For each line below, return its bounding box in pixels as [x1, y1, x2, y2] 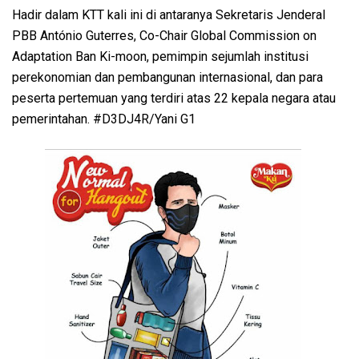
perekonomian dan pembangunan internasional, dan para [12, 69, 323, 85]
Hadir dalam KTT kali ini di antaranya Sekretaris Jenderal [12, 6, 325, 22]
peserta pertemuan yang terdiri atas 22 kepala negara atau [12, 90, 336, 106]
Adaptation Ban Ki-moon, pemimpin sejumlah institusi [12, 48, 309, 64]
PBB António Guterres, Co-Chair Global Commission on [12, 27, 317, 43]
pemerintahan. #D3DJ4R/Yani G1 [12, 111, 196, 127]
